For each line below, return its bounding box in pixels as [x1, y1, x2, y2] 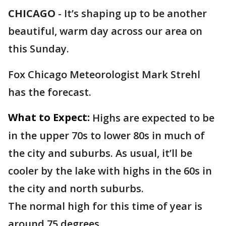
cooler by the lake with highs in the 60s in [8, 164, 212, 178]
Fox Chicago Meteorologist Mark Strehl [8, 68, 200, 81]
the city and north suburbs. [8, 182, 144, 195]
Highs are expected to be [92, 111, 214, 125]
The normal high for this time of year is [8, 199, 202, 213]
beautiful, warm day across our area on [8, 24, 202, 38]
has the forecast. [8, 85, 91, 99]
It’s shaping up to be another [64, 7, 207, 20]
